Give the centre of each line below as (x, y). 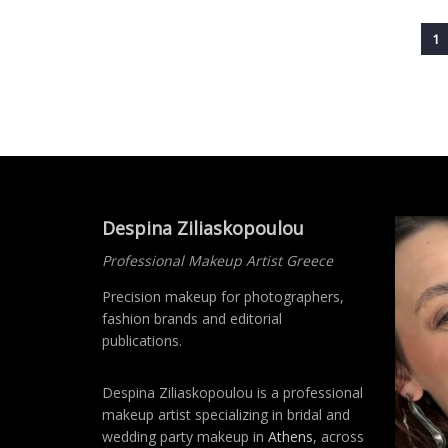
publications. (142, 341)
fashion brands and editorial (192, 319)
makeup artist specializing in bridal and (226, 415)
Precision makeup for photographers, (223, 297)
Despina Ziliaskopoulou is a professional (232, 393)
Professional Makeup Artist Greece (217, 261)
